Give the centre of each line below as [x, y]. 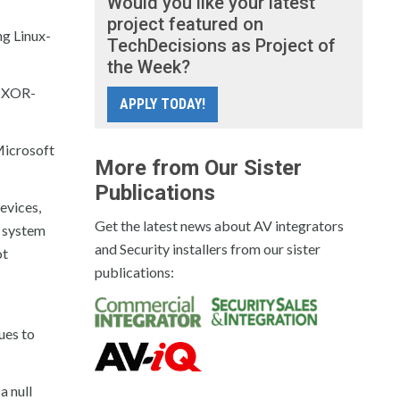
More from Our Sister [198, 168]
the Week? [149, 67]
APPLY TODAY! [162, 104]
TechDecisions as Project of [221, 46]
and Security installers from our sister [208, 249]
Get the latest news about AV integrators [219, 225]
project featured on [185, 24]
